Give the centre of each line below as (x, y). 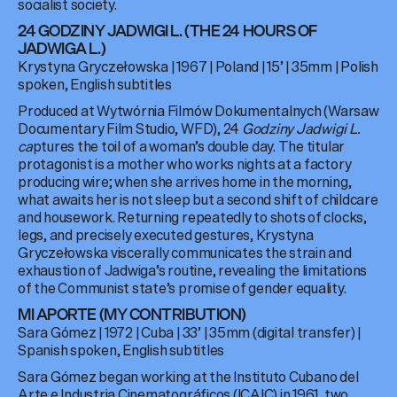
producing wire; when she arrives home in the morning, (185, 182)
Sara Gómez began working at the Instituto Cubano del (188, 377)
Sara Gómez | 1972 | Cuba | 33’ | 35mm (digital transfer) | (190, 333)
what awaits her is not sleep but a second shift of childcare (198, 200)
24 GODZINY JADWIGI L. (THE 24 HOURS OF (167, 31)
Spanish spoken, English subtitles (121, 350)
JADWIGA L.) (62, 49)
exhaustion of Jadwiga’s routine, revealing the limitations (193, 271)
